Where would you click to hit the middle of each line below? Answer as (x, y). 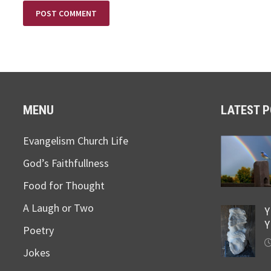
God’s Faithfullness (66, 163)
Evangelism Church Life (76, 141)
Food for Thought (64, 186)
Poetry (39, 230)
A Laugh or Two (59, 208)
